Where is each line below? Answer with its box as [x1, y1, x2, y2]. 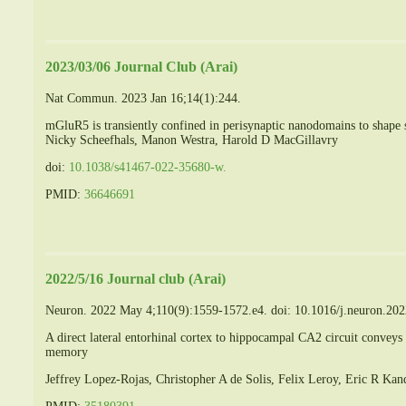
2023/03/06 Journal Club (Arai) [45, 58, 237, 76]
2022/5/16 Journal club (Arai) [45, 270, 226, 288]
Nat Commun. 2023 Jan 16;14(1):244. [45, 91, 241, 105]
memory [45, 344, 88, 359]
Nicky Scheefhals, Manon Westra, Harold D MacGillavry [45, 132, 338, 147]
